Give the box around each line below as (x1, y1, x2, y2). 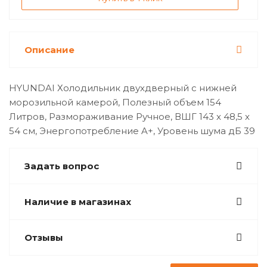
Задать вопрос (24, 160, 99, 172)
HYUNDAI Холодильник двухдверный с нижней (9, 82, 237, 94)
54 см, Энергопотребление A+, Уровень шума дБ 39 (9, 125, 255, 136)
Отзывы (24, 232, 63, 243)
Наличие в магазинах (24, 196, 131, 207)
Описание (24, 44, 74, 55)
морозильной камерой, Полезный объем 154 (9, 97, 221, 108)
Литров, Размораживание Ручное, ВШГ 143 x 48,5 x (9, 111, 250, 122)
